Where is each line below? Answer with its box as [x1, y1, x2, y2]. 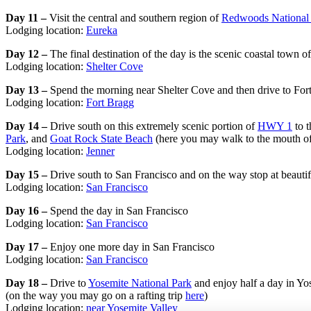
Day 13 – [6, 83, 50, 96]
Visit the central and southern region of [49, 11, 221, 24]
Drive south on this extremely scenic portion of [50, 119, 258, 132]
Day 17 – [6, 240, 50, 253]
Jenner [86, 144, 115, 157]
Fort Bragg [86, 96, 134, 108]
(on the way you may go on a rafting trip [6, 289, 185, 301]
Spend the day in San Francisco [50, 204, 188, 217]
